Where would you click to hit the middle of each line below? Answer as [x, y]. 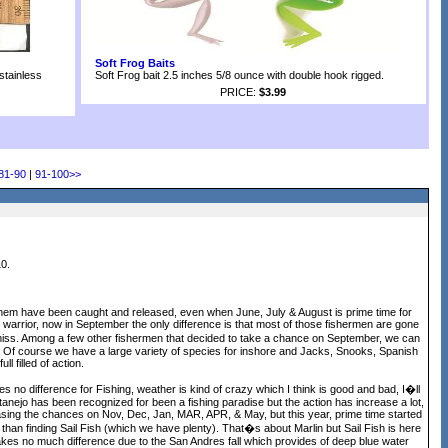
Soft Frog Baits [135, 63]
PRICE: [239, 92]
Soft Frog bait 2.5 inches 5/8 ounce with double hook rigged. [239, 75]
